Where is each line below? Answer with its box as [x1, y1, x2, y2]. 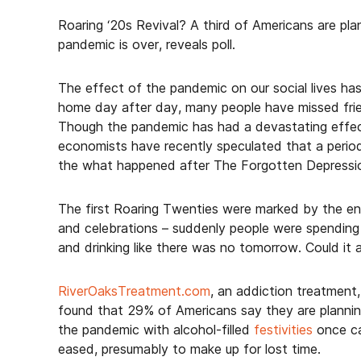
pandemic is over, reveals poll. [58, 36, 235, 52]
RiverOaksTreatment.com [58, 283, 210, 299]
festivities [254, 322, 313, 338]
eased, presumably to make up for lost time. [58, 341, 321, 357]
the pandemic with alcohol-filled [58, 322, 254, 338]
